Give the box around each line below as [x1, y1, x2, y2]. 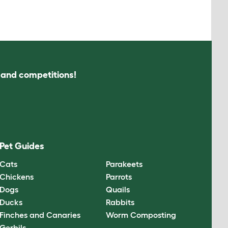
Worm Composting [105, 210, 176, 219]
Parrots [105, 172, 132, 181]
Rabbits [105, 197, 134, 207]
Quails [105, 184, 130, 194]
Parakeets [105, 159, 142, 168]
